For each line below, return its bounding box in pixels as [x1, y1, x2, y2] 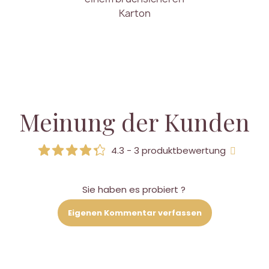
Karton [118, 7, 151, 20]
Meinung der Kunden [19, 106, 250, 138]
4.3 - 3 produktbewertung [111, 144, 228, 157]
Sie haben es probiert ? [82, 183, 186, 196]
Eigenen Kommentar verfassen [67, 207, 202, 219]
